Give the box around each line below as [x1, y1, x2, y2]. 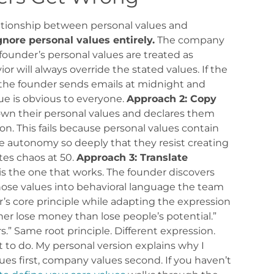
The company [154, 34, 224, 46]
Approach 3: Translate [76, 151, 188, 163]
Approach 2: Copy [126, 92, 217, 105]
